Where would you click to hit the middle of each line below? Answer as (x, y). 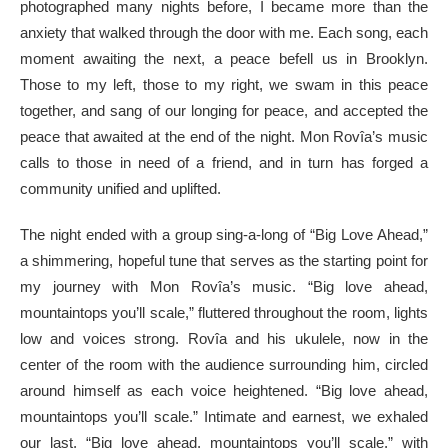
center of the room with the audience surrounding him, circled (224, 364)
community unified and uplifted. (120, 188)
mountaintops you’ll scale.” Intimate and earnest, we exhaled (224, 416)
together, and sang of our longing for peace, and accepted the (224, 110)
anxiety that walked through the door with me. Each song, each (224, 32)
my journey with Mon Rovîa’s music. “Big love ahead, (224, 286)
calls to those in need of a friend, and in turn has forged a (224, 162)
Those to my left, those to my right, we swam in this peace (224, 84)
